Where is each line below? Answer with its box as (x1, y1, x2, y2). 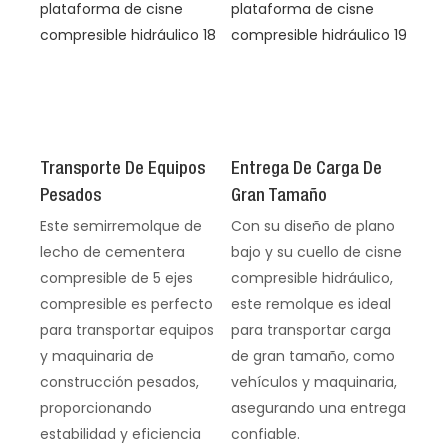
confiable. (230, 423, 300, 444)
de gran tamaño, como (230, 345, 395, 366)
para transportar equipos (40, 319, 214, 340)
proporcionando (40, 397, 152, 418)
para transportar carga (230, 319, 391, 340)
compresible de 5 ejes (40, 267, 193, 288)
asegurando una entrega (230, 397, 406, 418)
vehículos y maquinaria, (230, 371, 397, 392)
